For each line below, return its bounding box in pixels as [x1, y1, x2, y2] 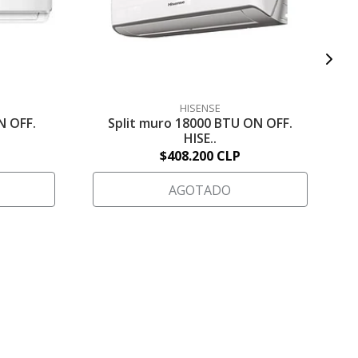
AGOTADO [169, 181, 232, 200]
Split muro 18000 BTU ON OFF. [107, 114, 292, 133]
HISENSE [179, 101, 221, 116]
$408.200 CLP [159, 147, 241, 165]
